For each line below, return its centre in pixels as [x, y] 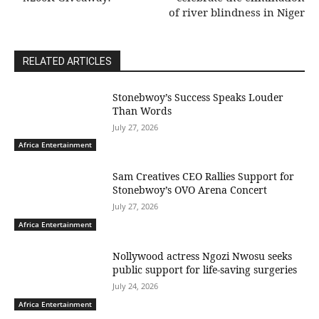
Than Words [142, 110]
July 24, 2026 [136, 286]
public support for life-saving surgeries [205, 269]
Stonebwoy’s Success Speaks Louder [198, 97]
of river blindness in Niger [236, 12]
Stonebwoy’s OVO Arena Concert [190, 190]
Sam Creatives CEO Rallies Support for [204, 177]
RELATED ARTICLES [67, 61]
